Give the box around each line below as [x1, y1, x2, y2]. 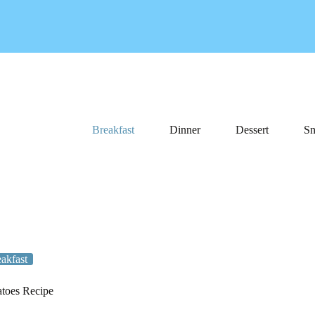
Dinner [169, 124, 200, 136]
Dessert [235, 124, 269, 136]
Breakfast [91, 124, 134, 136]
